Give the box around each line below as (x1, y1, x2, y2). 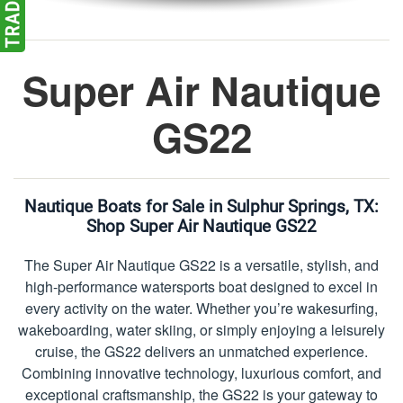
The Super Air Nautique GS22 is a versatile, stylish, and (24, 254, 379, 275)
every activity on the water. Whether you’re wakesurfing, (25, 297, 378, 318)
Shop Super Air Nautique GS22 (86, 216, 317, 237)
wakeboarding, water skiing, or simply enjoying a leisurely (18, 318, 385, 340)
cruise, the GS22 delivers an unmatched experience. (35, 340, 368, 362)
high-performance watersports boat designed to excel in (25, 275, 378, 297)
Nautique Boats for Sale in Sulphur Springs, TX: (24, 196, 379, 217)
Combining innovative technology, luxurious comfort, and (22, 362, 381, 383)
